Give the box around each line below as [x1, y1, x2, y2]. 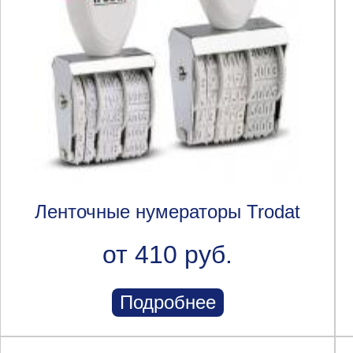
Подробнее [119, 291, 216, 313]
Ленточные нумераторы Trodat [35, 200, 300, 222]
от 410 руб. [102, 240, 232, 269]
